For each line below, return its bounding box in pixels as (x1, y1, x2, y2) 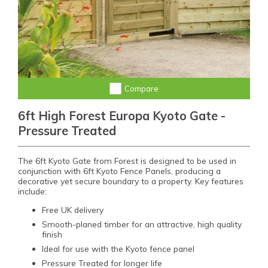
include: (18, 186, 47, 197)
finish (42, 229, 62, 240)
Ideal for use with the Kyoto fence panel (42, 243, 194, 254)
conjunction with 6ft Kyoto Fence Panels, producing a (18, 166, 221, 176)
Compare (124, 84, 159, 94)
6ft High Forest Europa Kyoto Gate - (18, 108, 226, 124)
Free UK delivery (42, 205, 103, 215)
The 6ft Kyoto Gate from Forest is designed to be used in (18, 156, 236, 166)
